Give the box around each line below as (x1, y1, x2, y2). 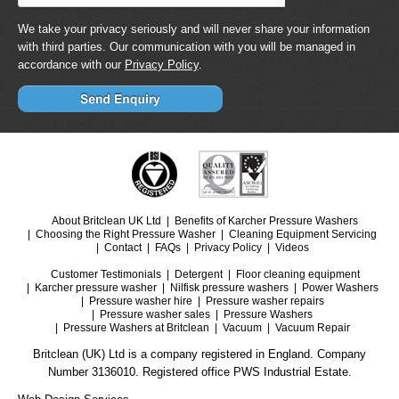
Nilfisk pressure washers (169, 281, 289, 295)
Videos (274, 241, 309, 255)
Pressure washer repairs (205, 295, 324, 308)
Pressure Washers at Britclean (62, 322, 209, 335)
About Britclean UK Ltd (52, 215, 161, 228)
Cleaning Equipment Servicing (229, 228, 377, 241)
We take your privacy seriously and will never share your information (18, 22, 370, 37)
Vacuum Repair (274, 322, 350, 335)
